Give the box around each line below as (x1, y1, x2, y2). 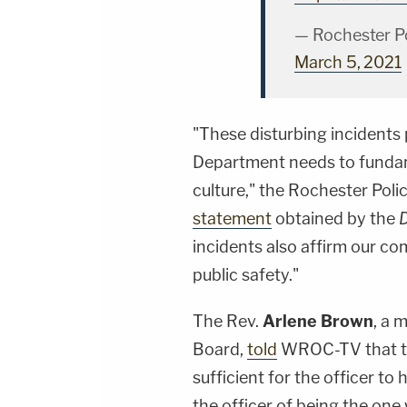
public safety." (193, 265, 299, 285)
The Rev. (193, 312, 263, 332)
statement (193, 209, 272, 229)
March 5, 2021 (294, 53, 402, 73)
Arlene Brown (263, 312, 373, 332)
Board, (193, 340, 247, 360)
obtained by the (272, 209, 399, 229)
